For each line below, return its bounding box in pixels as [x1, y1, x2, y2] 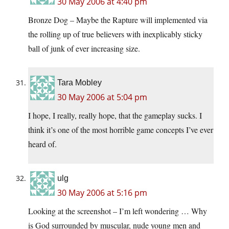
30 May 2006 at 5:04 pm [57, 91, 147, 103]
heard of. [28, 138, 57, 149]
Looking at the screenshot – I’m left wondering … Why [28, 205, 207, 216]
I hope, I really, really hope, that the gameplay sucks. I [28, 109, 202, 121]
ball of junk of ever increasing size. [28, 42, 140, 54]
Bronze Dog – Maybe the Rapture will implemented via [28, 14, 208, 25]
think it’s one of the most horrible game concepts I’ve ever [28, 124, 213, 135]
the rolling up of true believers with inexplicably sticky [28, 28, 202, 39]
